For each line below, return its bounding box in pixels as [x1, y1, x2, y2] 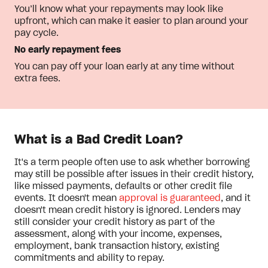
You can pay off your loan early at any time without [14, 63, 234, 71]
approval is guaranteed [119, 194, 221, 203]
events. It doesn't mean [14, 194, 119, 203]
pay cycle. [14, 29, 59, 38]
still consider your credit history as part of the [14, 218, 215, 227]
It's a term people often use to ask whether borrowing [14, 159, 250, 167]
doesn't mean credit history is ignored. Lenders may [14, 206, 240, 215]
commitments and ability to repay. [14, 254, 165, 263]
